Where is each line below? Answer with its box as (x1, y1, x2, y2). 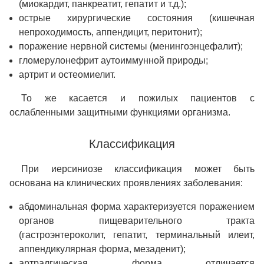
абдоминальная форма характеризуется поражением (19, 202, 255, 212)
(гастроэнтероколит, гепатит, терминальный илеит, (19, 230, 255, 240)
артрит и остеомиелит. (19, 70, 115, 80)
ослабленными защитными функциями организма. (9, 107, 230, 118)
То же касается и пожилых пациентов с (21, 93, 255, 104)
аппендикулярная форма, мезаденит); (19, 244, 186, 255)
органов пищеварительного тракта (19, 216, 255, 226)
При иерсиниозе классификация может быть (21, 164, 255, 174)
